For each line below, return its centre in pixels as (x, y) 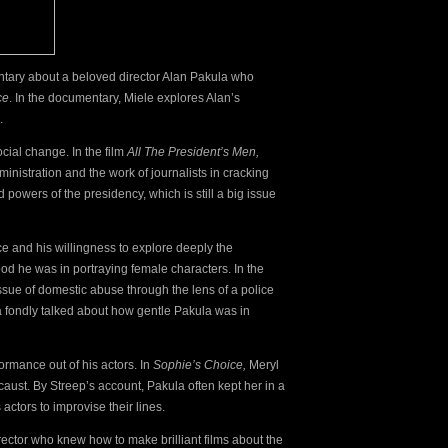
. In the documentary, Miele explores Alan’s (124, 97)
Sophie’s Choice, (201, 364)
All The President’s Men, (193, 151)
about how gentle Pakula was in (163, 310)
